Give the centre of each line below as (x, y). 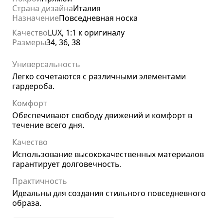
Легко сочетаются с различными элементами (99, 77)
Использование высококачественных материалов (108, 154)
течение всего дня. (48, 125)
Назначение (36, 18)
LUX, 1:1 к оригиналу (86, 33)
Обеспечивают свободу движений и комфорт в (102, 116)
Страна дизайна (43, 9)
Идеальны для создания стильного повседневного (109, 193)
